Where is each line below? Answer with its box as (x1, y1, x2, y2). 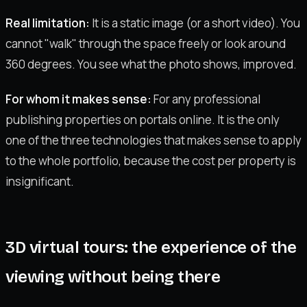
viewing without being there (5, 267, 221, 286)
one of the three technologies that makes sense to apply (5, 132, 302, 148)
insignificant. (5, 173, 74, 189)
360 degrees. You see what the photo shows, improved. (5, 56, 297, 72)
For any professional (151, 90, 260, 107)
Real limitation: (5, 14, 90, 31)
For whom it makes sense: (5, 90, 151, 107)
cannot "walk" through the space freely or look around (5, 35, 286, 51)
